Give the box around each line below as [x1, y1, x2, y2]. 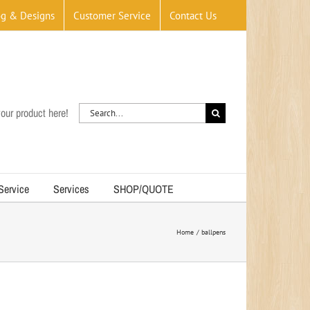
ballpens [201, 228, 226, 237]
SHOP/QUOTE [113, 181, 174, 197]
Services [53, 181, 89, 197]
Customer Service [73, 8, 151, 22]
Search [78, 102, 104, 115]
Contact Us [170, 8, 217, 22]
